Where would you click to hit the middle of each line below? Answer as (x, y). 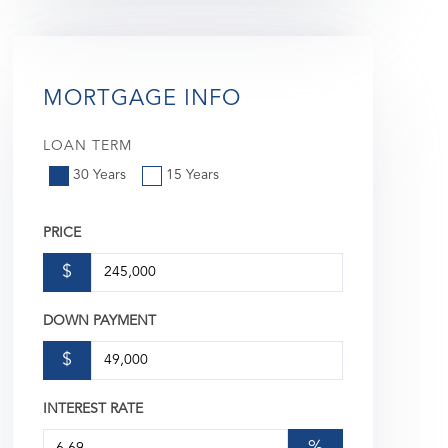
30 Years (99, 174)
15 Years (192, 174)
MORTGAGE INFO (141, 98)
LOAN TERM (87, 145)
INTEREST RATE (92, 409)
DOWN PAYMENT (99, 321)
